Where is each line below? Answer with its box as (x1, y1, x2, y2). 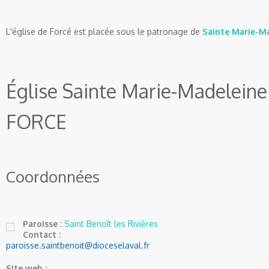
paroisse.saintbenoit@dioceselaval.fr (6, 240, 150, 250)
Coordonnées (6, 166, 100, 186)
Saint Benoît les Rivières (64, 219, 158, 229)
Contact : (23, 229, 61, 240)
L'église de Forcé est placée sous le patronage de (6, 26, 202, 37)
